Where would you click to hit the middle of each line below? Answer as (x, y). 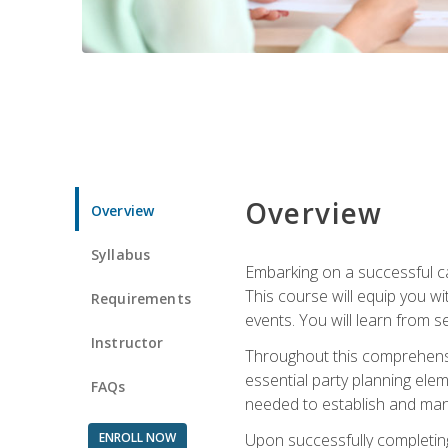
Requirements (141, 298)
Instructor (127, 342)
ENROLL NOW (137, 437)
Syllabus (121, 254)
